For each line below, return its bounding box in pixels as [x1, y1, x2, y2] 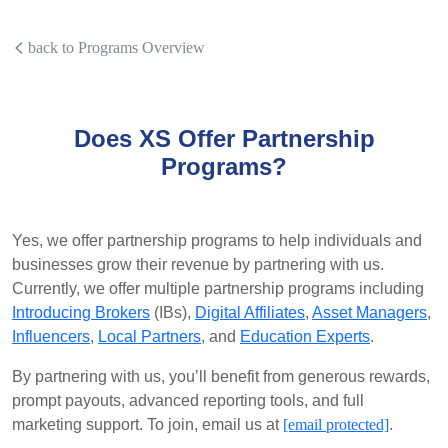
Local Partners [98, 328, 201, 345]
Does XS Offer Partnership [73, 125, 375, 152]
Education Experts [240, 328, 370, 345]
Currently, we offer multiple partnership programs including [12, 280, 424, 297]
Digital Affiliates [195, 304, 305, 321]
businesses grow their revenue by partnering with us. [12, 256, 384, 273]
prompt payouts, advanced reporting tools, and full [12, 392, 364, 409]
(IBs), [150, 304, 195, 321]
